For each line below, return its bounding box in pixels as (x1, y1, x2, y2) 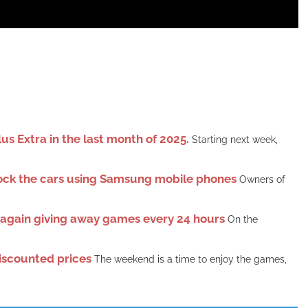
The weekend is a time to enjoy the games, (93, 254, 287, 265)
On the (227, 214, 258, 225)
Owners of (239, 174, 285, 186)
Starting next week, (191, 134, 278, 146)
